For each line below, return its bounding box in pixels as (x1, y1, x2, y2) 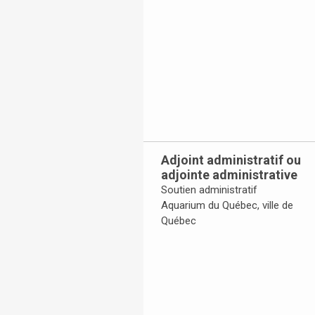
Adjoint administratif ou (161, 153, 301, 168)
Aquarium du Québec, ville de (161, 199, 293, 212)
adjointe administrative (161, 167, 297, 183)
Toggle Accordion (154, 230, 236, 243)
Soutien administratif (161, 184, 257, 197)
